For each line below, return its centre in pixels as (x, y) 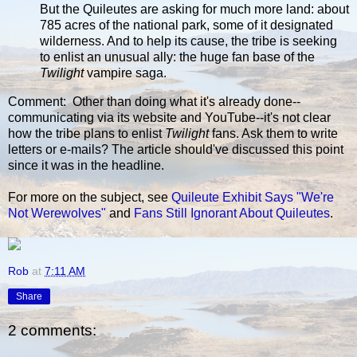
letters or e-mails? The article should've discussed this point (176, 150)
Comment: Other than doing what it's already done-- (154, 102)
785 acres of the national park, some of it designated (186, 25)
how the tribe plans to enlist (86, 134)
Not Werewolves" (57, 214)
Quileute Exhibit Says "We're (253, 198)
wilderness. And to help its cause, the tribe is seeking (188, 41)
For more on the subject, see (90, 198)
